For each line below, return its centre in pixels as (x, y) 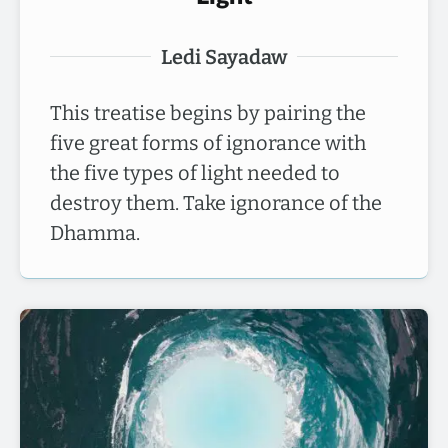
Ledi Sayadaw (224, 56)
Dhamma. (95, 232)
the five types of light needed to (195, 172)
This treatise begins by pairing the (208, 112)
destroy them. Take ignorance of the (216, 202)
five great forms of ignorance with (208, 142)
